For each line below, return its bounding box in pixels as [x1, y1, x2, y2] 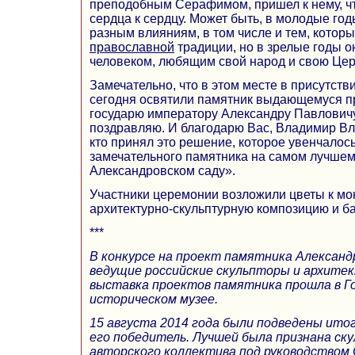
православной [90, 40, 174, 54]
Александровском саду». [90, 163, 235, 177]
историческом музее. [90, 292, 218, 306]
